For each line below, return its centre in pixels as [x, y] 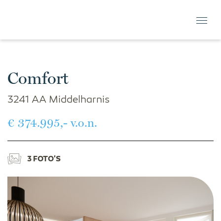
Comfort [38, 78]
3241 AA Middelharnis [58, 100]
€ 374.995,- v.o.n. [52, 123]
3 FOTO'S [47, 159]
